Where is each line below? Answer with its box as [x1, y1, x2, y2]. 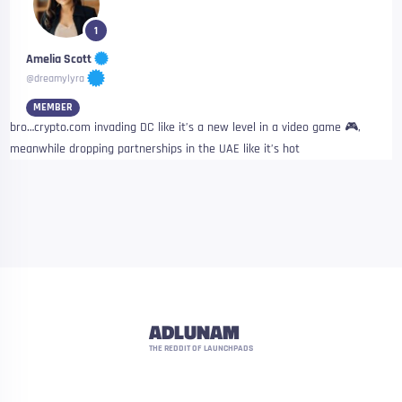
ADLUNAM [149, 317, 240, 347]
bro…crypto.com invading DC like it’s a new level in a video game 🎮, [10, 119, 362, 135]
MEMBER [33, 100, 74, 114]
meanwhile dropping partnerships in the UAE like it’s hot [10, 141, 301, 157]
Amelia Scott [26, 50, 92, 67]
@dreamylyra [26, 72, 85, 86]
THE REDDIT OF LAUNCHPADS [149, 343, 253, 354]
